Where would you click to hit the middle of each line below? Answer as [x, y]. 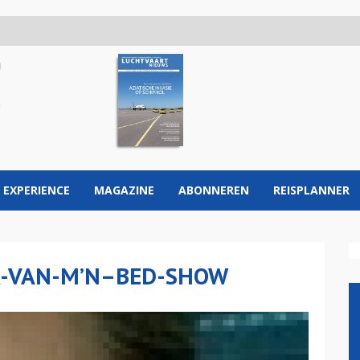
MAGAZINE [124, 190]
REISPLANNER [311, 190]
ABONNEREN [214, 190]
